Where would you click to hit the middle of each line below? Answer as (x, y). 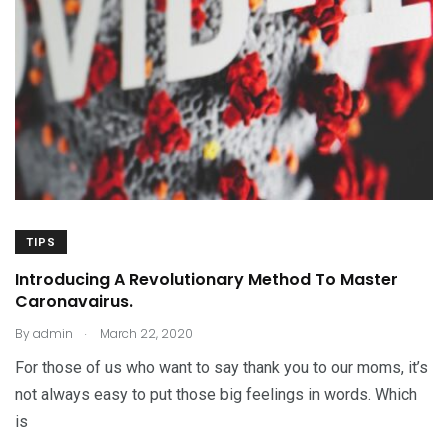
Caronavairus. (74, 301)
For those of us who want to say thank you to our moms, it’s (221, 367)
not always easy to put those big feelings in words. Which (216, 394)
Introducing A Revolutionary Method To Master (206, 279)
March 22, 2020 (145, 333)
